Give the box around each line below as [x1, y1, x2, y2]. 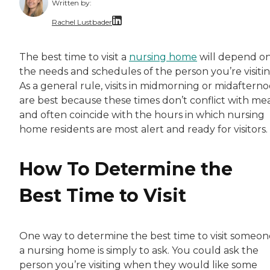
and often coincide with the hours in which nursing [19, 109, 265, 121]
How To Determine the [19, 158, 233, 181]
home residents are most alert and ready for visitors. [19, 124, 268, 136]
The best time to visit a [19, 51, 129, 63]
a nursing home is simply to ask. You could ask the [19, 244, 259, 256]
